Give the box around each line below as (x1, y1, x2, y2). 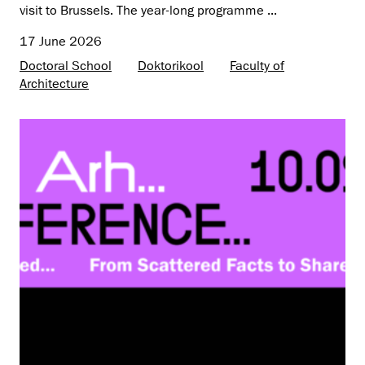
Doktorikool (138, 57, 204, 74)
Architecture (20, 75, 89, 92)
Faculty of (230, 57, 284, 74)
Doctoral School (20, 57, 112, 74)
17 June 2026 (20, 33, 102, 50)
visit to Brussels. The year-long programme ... (20, 2, 277, 19)
